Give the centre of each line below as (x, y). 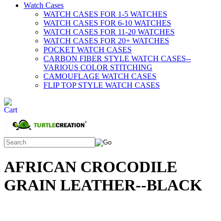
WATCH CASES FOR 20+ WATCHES (106, 41)
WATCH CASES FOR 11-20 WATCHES (109, 32)
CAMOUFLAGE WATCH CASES (100, 76)
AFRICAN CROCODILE (91, 167)
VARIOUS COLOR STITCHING (98, 67)
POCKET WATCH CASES (88, 50)
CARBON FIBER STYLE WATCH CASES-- (117, 58)
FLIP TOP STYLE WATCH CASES (102, 85)
